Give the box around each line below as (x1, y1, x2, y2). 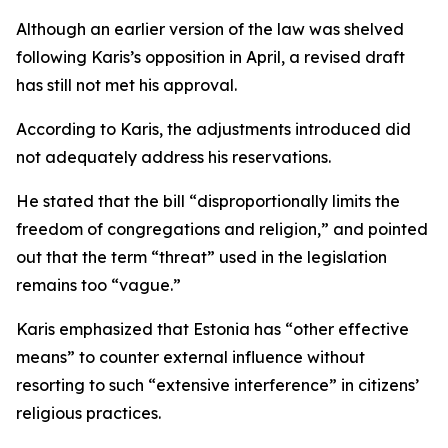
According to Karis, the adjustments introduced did (16, 119, 411, 139)
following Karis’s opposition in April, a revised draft (16, 47, 405, 67)
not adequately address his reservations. (16, 147, 331, 167)
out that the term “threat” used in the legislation (16, 247, 387, 267)
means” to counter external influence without (16, 347, 365, 367)
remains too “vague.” (16, 275, 181, 295)
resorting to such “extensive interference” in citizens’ (16, 375, 419, 395)
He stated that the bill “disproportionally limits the (16, 191, 400, 211)
